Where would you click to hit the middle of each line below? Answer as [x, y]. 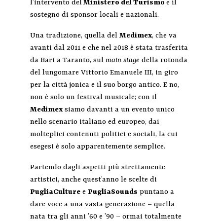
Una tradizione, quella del [74, 36]
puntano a [156, 192]
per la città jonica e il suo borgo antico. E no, [104, 85]
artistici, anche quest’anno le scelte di [93, 180]
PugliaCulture [55, 192]
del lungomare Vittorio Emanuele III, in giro [104, 73]
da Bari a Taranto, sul [68, 61]
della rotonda [163, 61]
